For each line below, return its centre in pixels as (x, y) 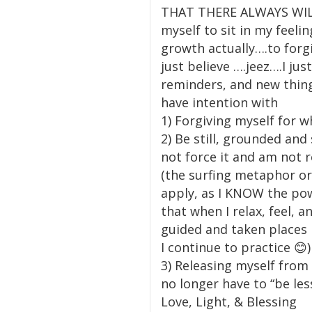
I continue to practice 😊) (236, 248)
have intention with (219, 103)
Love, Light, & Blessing (229, 302)
